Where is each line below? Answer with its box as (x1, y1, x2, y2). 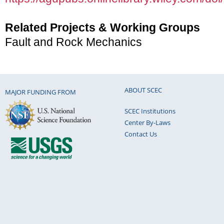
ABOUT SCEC (124, 85, 162, 94)
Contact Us (124, 129, 157, 138)
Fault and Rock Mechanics (5, 35, 142, 49)
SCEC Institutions (124, 106, 175, 115)
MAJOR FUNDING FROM (5, 87, 76, 97)
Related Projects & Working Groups (5, 21, 200, 34)
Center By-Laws (124, 117, 170, 127)
